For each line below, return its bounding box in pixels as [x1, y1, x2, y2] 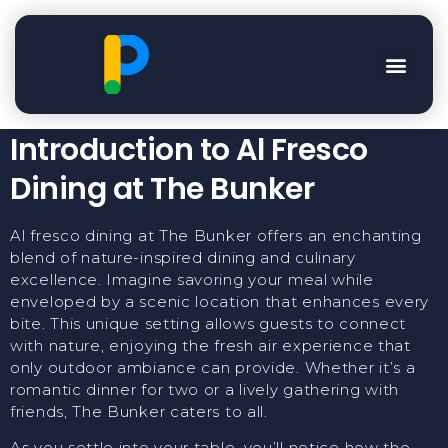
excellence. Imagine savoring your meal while [10, 270, 374, 290]
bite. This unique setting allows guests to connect [10, 314, 407, 334]
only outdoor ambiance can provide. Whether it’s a [10, 358, 416, 378]
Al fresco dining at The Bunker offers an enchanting [10, 226, 422, 246]
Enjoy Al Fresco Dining [20, 17, 390, 67]
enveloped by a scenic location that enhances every [10, 292, 430, 312]
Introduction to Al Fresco [10, 129, 368, 172]
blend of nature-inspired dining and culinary [10, 248, 356, 268]
